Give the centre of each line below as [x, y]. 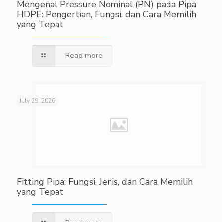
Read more [83, 56]
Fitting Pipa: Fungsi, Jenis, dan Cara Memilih [105, 182]
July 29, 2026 [37, 101]
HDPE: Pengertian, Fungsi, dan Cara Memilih [106, 15]
